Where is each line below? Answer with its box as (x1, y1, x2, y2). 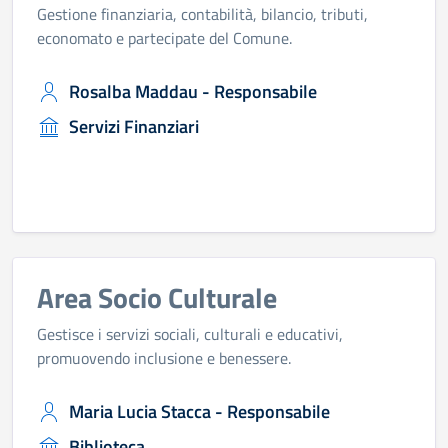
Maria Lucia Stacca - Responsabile (69, 398, 330, 425)
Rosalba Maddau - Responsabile (69, 78, 317, 105)
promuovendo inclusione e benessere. (37, 346, 291, 370)
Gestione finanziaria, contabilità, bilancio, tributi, (37, 2, 368, 26)
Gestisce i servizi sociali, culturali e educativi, (37, 322, 343, 346)
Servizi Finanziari (69, 113, 199, 140)
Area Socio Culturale (37, 276, 277, 319)
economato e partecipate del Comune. (37, 26, 292, 50)
